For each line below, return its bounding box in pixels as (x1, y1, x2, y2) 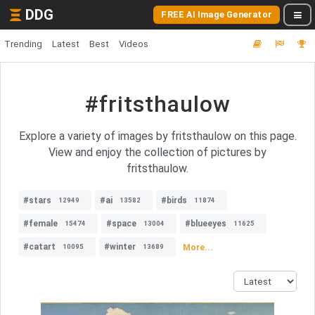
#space (106, 219, 136, 229)
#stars (23, 195, 51, 205)
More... (183, 242, 213, 252)
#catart (23, 242, 56, 252)
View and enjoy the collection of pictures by (49, 146, 266, 159)
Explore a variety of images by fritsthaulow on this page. (18, 129, 297, 143)
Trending (4, 39, 42, 49)
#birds (161, 195, 187, 205)
